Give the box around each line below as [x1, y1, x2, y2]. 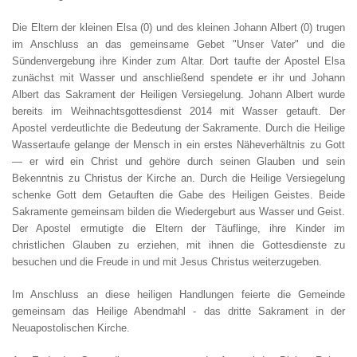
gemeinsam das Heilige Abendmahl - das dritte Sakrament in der [12, 305, 345, 317]
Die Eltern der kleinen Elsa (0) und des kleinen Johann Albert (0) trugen [12, 22, 345, 33]
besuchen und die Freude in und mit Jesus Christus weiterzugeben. [12, 256, 322, 268]
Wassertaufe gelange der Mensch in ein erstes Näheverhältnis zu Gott [12, 139, 345, 151]
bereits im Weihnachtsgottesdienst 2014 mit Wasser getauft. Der [12, 105, 345, 117]
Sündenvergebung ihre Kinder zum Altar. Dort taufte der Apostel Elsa [12, 55, 345, 67]
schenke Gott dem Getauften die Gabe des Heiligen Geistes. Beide [12, 189, 345, 201]
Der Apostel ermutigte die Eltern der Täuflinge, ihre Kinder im [12, 222, 345, 234]
